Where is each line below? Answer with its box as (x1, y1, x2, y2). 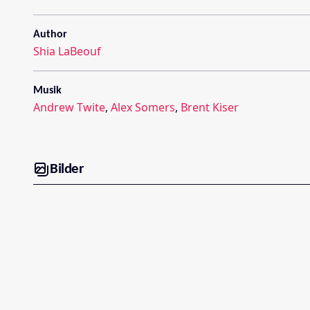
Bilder (50, 162, 83, 177)
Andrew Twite (33, 99, 105, 115)
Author (33, 28, 67, 40)
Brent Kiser (181, 99, 239, 115)
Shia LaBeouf (33, 43, 101, 59)
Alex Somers (111, 99, 175, 115)
